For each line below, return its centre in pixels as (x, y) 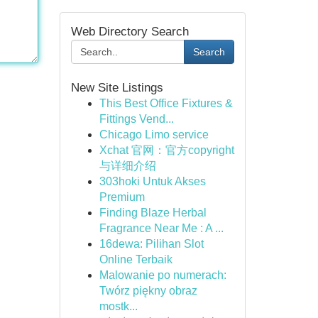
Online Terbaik (136, 259)
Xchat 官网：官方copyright (166, 150)
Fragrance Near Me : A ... (161, 228)
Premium (122, 197)
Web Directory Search (130, 32)
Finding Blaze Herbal (153, 213)
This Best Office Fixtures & (166, 103)
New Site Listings (117, 88)
